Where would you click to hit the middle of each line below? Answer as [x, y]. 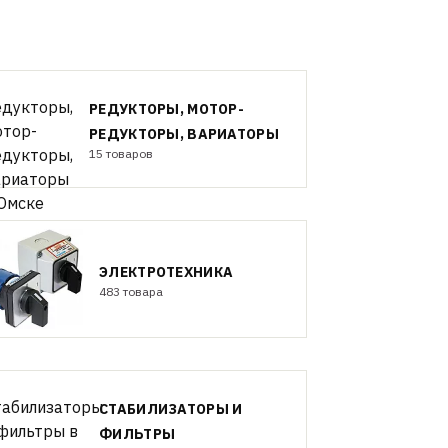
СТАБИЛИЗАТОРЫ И [171, 409]
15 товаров [121, 153]
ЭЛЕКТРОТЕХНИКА [166, 271]
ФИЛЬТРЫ [137, 434]
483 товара [131, 291]
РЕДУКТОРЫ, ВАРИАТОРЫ [184, 134]
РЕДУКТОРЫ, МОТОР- [166, 109]
